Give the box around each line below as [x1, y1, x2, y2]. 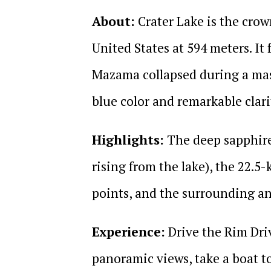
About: [92, 12, 135, 30]
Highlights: [92, 131, 164, 148]
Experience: [92, 223, 165, 240]
